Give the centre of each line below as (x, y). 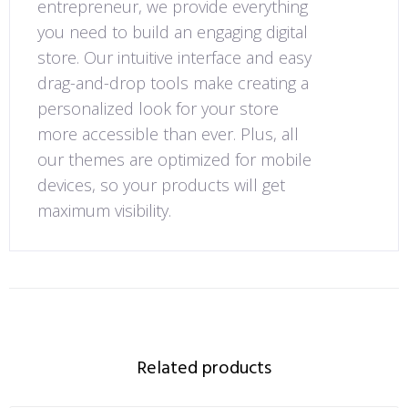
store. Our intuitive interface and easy (174, 57)
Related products (204, 369)
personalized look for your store (158, 108)
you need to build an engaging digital (173, 32)
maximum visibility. (104, 210)
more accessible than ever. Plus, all (168, 134)
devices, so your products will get (161, 185)
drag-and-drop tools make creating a (173, 83)
